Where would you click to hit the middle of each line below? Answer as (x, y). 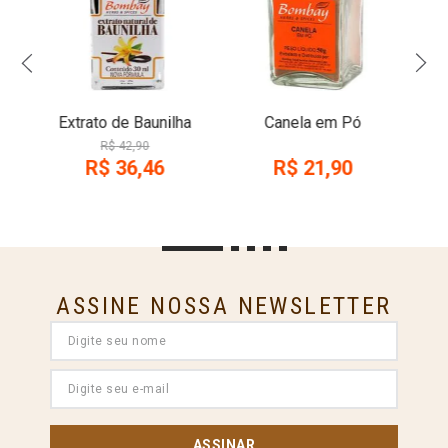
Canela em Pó (313, 122)
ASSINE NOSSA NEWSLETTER (224, 305)
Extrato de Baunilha (125, 122)
